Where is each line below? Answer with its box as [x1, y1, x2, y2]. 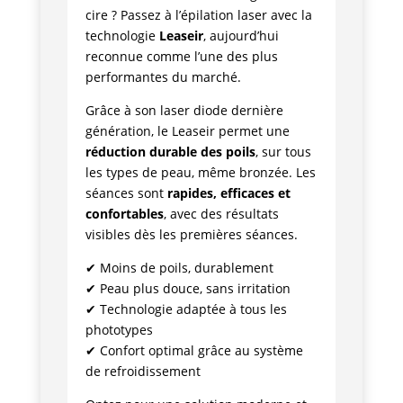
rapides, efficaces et [166, 184, 291, 201]
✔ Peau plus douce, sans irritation [85, 280, 291, 297]
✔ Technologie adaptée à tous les [85, 300, 287, 318]
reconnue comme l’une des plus [85, 48, 278, 65]
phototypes [85, 321, 153, 338]
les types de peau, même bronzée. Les [85, 164, 316, 181]
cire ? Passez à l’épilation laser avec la [85, 6, 312, 23]
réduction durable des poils [85, 143, 255, 160]
